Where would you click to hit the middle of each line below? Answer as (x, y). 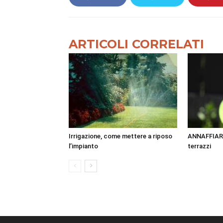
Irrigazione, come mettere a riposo (120, 136)
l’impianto (83, 146)
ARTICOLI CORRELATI (136, 44)
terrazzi (199, 146)
